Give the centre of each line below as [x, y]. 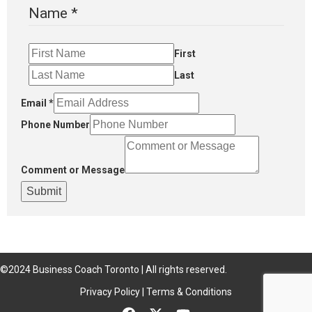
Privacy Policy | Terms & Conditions [156, 291]
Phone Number [55, 124]
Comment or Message [73, 170]
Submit [44, 191]
